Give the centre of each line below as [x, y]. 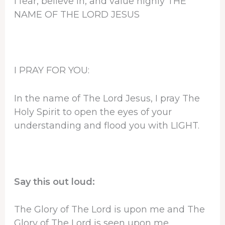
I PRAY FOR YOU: [51, 71]
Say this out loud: [54, 182]
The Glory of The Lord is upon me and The [109, 210]
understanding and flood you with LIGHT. [106, 126]
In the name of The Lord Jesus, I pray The [107, 98]
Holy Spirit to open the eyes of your [93, 112]
